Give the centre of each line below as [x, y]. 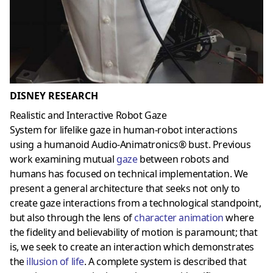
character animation [179, 218]
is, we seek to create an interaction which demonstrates [132, 247]
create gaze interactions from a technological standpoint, [136, 203]
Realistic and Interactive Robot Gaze [88, 115]
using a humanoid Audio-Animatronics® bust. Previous [130, 145]
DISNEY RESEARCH [54, 96]
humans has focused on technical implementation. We [129, 174]
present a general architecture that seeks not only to [125, 189]
